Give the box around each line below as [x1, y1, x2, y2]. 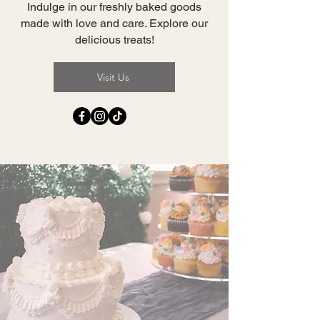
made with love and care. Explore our [21, 16, 208, 30]
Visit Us [96, 70, 129, 84]
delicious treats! [74, 32, 154, 46]
